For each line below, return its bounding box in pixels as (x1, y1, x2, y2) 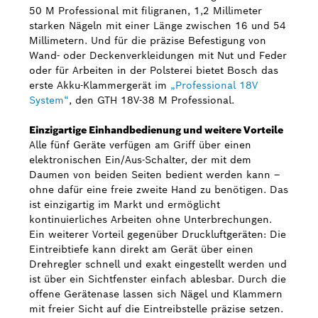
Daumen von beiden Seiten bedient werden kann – (29, 168, 280, 181)
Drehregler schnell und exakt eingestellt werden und (29, 258, 287, 270)
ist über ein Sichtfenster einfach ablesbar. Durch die (29, 273, 286, 285)
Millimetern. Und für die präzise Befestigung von (29, 34, 266, 47)
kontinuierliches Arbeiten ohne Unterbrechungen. (29, 213, 272, 226)
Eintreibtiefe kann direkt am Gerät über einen (29, 243, 253, 256)
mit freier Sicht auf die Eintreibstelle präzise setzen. (29, 302, 283, 315)
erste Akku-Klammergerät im (29, 79, 170, 92)
